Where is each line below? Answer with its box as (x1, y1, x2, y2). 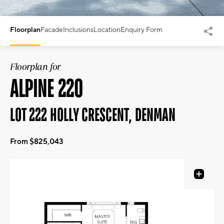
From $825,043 (10, 137, 63, 146)
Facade (40, 25, 63, 34)
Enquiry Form (120, 25, 162, 34)
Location (93, 25, 120, 34)
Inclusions (63, 25, 93, 34)
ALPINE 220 (10, 73, 83, 102)
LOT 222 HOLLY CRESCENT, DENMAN (10, 104, 175, 125)
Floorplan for (10, 60, 60, 73)
